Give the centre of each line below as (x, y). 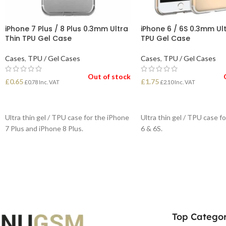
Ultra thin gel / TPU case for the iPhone (67, 117)
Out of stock (109, 76)
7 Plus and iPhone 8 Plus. (44, 128)
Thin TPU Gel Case (38, 38)
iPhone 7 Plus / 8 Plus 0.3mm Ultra (67, 29)
